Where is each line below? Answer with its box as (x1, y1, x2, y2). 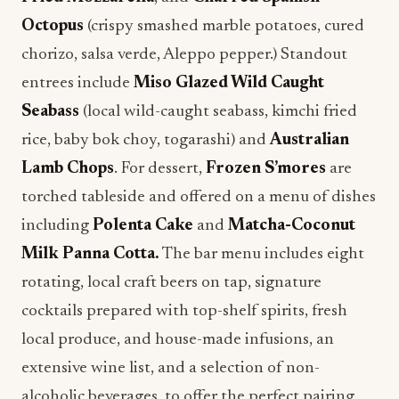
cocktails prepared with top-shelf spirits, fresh (21, 303, 347, 320)
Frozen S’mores (206, 160, 326, 177)
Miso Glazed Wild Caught (134, 75, 324, 92)
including (21, 217, 93, 234)
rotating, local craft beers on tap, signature (21, 274, 322, 291)
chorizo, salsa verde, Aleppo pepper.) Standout (21, 46, 347, 63)
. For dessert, (114, 160, 206, 177)
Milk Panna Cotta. (21, 246, 159, 263)
